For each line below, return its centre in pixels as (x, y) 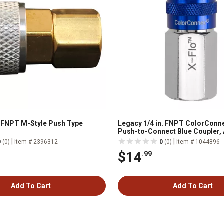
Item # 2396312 (36, 142)
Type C (129, 139)
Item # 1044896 (198, 142)
